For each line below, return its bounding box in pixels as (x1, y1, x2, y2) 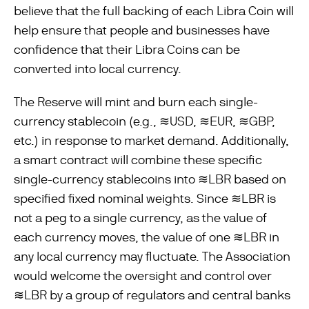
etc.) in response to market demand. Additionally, (14, 133, 289, 148)
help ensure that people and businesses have (14, 23, 270, 37)
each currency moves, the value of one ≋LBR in (14, 230, 279, 244)
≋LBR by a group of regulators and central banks (14, 288, 290, 302)
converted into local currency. (14, 61, 181, 76)
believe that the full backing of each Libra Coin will (14, 3, 294, 18)
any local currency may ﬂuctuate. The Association (14, 249, 290, 263)
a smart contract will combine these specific (14, 152, 262, 167)
